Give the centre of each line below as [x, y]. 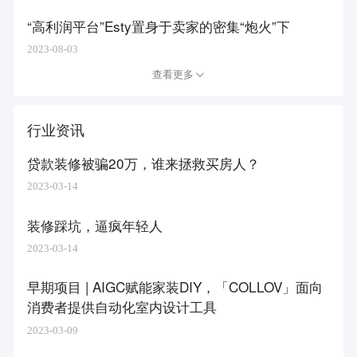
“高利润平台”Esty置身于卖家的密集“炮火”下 [159, 26]
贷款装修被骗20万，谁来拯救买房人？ [144, 163]
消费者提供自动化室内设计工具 [122, 307]
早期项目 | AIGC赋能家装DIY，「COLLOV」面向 [175, 287]
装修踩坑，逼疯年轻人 [95, 225]
